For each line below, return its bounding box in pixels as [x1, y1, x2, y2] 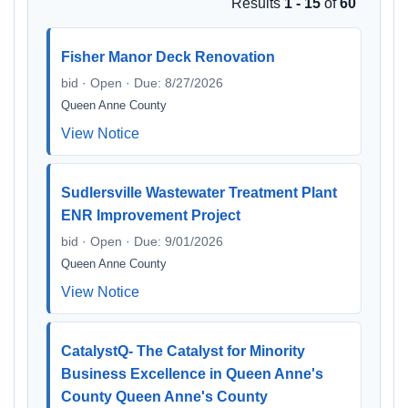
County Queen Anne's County [61, 389, 268, 404]
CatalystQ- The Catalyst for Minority [61, 343, 305, 359]
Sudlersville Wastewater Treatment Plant [61, 185, 337, 200]
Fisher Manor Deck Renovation [61, 49, 275, 65]
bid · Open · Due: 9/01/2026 [61, 234, 223, 249]
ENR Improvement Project [61, 208, 240, 223]
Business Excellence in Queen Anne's [61, 366, 323, 382]
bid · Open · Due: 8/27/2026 [61, 76, 223, 90]
